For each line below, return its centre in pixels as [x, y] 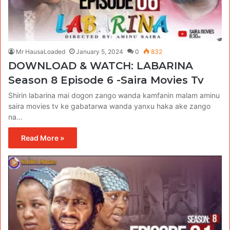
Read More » [43, 138]
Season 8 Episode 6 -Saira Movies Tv [106, 80]
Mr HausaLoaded [41, 52]
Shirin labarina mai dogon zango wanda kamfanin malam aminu [114, 95]
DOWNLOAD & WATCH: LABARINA [101, 66]
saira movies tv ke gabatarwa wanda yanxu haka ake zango [109, 106]
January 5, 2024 [100, 52]
